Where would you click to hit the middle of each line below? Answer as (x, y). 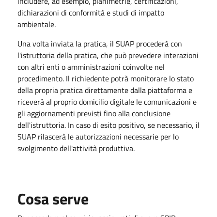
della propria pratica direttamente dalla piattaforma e (105, 90)
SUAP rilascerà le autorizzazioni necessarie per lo (98, 136)
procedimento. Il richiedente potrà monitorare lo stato (106, 78)
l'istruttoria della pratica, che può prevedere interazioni (108, 55)
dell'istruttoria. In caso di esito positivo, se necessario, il (108, 125)
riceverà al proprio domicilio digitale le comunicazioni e (107, 101)
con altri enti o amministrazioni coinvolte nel (91, 67)
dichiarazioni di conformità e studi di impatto (91, 12)
